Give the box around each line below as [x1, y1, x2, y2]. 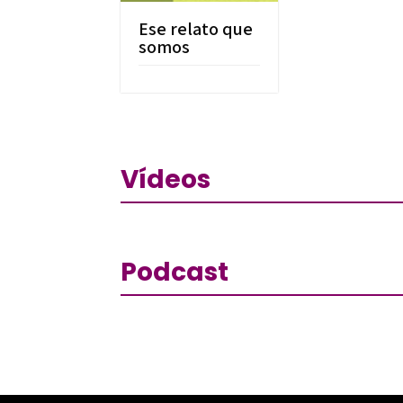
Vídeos [121, 162, 211, 198]
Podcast [121, 254, 229, 290]
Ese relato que [139, 17, 254, 41]
